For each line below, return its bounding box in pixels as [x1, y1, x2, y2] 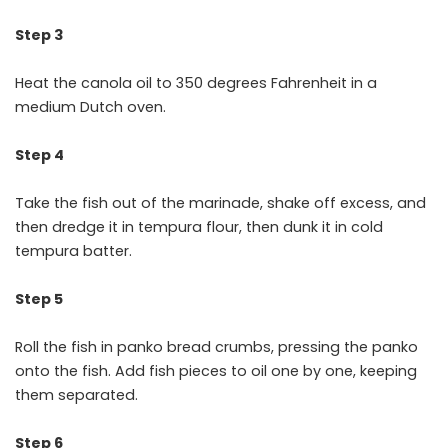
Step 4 [15, 145, 64, 166]
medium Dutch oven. [15, 97, 166, 118]
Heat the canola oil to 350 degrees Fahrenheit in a [15, 73, 377, 94]
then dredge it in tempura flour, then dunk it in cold [15, 217, 383, 238]
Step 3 [15, 25, 63, 46]
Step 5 [15, 289, 63, 310]
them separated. [15, 385, 138, 406]
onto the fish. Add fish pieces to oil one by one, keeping [15, 361, 417, 382]
